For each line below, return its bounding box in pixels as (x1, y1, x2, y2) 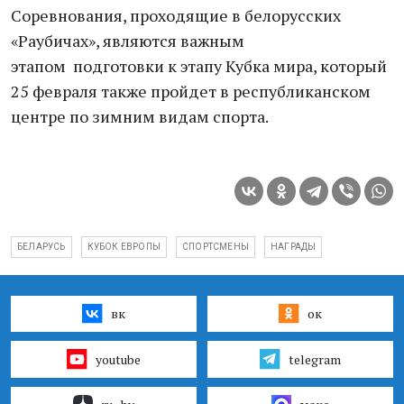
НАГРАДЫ (271, 242, 317, 252)
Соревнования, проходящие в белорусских (11, 5, 341, 26)
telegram (288, 350, 341, 368)
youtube (95, 350, 141, 368)
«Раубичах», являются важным (11, 30, 244, 51)
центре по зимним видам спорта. (11, 106, 269, 127)
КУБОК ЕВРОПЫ (87, 242, 161, 252)
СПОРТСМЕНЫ (182, 242, 250, 252)
